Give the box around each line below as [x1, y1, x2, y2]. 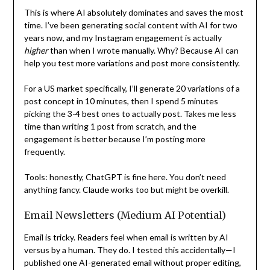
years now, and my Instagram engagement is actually [24, 32, 222, 43]
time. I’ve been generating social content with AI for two [24, 19, 237, 30]
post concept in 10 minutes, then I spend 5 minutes [24, 95, 218, 106]
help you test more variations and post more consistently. [24, 57, 240, 68]
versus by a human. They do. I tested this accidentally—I [24, 244, 236, 255]
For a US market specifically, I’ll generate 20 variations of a [24, 83, 240, 93]
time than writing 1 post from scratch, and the [24, 121, 196, 131]
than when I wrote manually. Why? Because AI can [48, 45, 239, 55]
